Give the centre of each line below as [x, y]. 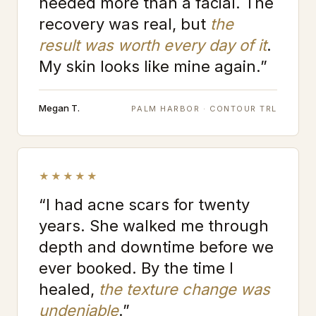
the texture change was [184, 289]
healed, [69, 289]
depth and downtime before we [156, 247]
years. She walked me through [154, 225]
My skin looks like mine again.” [153, 66]
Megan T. [59, 108]
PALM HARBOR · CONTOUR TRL [204, 108]
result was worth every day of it [153, 45]
